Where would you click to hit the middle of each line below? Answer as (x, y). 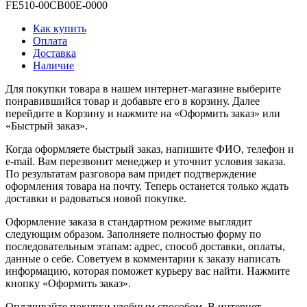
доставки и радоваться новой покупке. (96, 198)
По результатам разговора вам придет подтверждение (131, 173)
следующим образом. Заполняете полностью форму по (133, 234)
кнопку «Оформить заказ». (68, 283)
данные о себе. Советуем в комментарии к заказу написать (143, 258)
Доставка (54, 53)
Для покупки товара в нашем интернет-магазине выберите (143, 88)
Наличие (53, 65)
